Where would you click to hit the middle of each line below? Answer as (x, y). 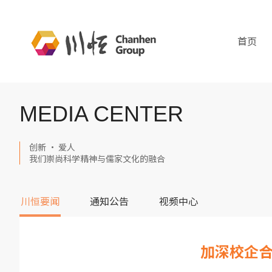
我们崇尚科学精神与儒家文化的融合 (97, 158)
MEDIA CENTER (101, 114)
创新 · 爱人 (52, 147)
